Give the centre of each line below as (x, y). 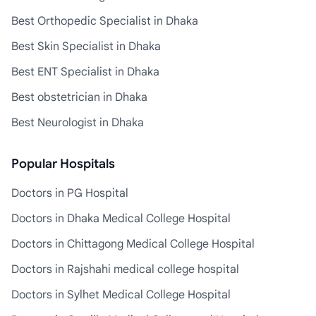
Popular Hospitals (63, 163)
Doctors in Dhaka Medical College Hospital (121, 218)
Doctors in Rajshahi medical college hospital (125, 269)
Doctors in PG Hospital (70, 193)
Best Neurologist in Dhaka (78, 122)
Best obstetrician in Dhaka (79, 97)
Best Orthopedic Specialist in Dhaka (105, 21)
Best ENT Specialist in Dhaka (85, 72)
